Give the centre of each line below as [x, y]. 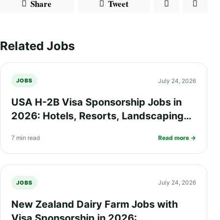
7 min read [26, 137]
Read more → [177, 137]
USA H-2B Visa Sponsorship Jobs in [96, 102]
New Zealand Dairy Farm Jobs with [95, 204]
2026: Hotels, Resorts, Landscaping [97, 116]
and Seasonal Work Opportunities [92, 130]
